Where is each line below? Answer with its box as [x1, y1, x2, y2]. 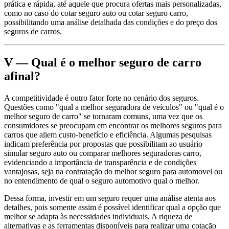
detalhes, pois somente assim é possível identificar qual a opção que [4, 203, 221, 212]
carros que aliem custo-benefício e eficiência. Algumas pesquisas [4, 130, 212, 140]
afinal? [4, 70, 40, 83]
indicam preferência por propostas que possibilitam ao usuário [4, 140, 202, 149]
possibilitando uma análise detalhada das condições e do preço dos [4, 18, 217, 27]
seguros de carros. [4, 27, 62, 36]
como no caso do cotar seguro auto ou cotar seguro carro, [4, 9, 188, 18]
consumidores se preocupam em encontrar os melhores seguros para [4, 121, 222, 130]
